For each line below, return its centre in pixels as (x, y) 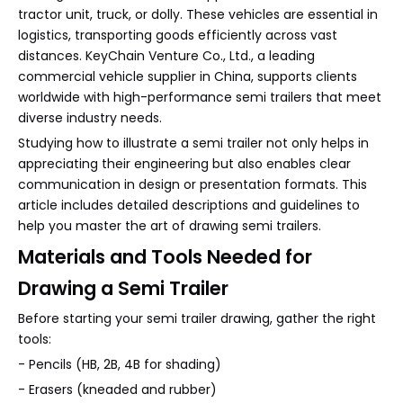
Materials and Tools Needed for (165, 257)
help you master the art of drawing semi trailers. (170, 226)
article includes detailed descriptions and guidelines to (189, 205)
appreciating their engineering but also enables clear (184, 164)
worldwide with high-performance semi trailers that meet (200, 97)
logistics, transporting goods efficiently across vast (178, 35)
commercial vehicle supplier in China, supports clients (188, 76)
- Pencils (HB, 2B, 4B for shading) (120, 364)
